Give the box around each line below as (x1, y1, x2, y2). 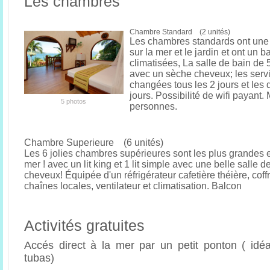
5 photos (61, 98, 86, 105)
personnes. (130, 101, 177, 112)
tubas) (24, 252, 57, 265)
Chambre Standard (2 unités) (130, 28, 230, 37)
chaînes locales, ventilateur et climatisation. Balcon (24, 181, 242, 192)
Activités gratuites (24, 217, 145, 234)
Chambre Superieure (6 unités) (24, 137, 163, 148)
